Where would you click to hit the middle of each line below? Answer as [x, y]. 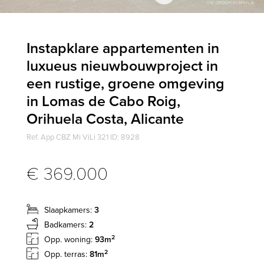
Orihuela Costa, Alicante [105, 119]
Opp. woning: [69, 239]
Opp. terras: [67, 254]
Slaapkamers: [69, 210]
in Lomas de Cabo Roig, [103, 101]
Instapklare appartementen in [123, 48]
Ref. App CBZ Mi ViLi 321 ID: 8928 [83, 137]
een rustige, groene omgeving [125, 83]
